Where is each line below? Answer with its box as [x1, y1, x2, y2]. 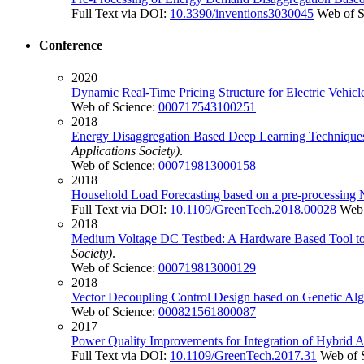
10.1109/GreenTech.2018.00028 [170, 201, 336, 216]
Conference [39, 38, 102, 53]
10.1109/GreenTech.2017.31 [170, 348, 317, 362]
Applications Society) [71, 143, 180, 158]
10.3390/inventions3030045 [170, 6, 314, 21]
